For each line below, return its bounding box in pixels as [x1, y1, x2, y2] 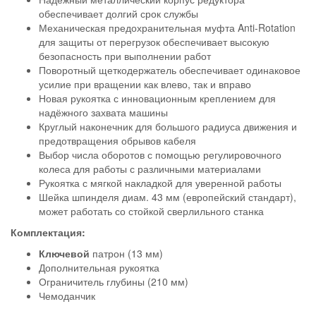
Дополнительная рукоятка [39, 260, 171, 275]
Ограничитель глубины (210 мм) [39, 274, 188, 289]
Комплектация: [11, 225, 85, 240]
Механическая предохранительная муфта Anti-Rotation [39, 20, 296, 35]
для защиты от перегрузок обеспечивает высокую [39, 35, 269, 49]
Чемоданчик [39, 288, 95, 303]
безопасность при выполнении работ [39, 49, 211, 63]
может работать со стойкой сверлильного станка [39, 204, 264, 219]
